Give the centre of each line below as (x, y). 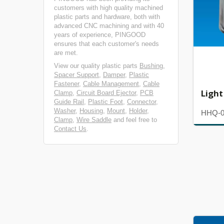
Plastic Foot (105, 102)
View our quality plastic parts (97, 66)
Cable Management (111, 84)
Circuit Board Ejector (106, 93)
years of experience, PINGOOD (100, 35)
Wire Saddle (94, 120)
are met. (66, 53)
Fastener (66, 84)
